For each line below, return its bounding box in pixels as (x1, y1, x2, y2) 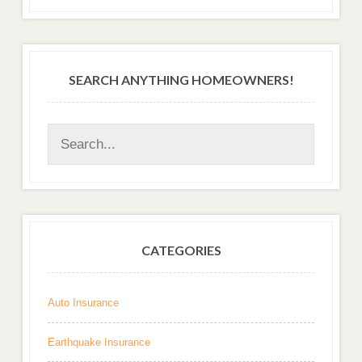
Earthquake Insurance (47, 335, 150, 348)
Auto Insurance (47, 297, 119, 309)
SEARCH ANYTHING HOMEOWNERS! (68, 71, 294, 87)
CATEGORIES (141, 242, 221, 258)
